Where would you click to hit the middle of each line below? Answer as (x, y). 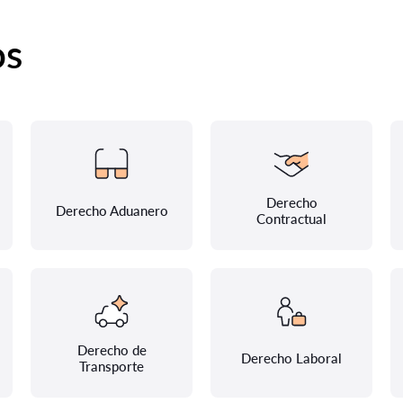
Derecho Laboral (291, 358)
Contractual (291, 219)
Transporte (112, 366)
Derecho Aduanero (112, 210)
